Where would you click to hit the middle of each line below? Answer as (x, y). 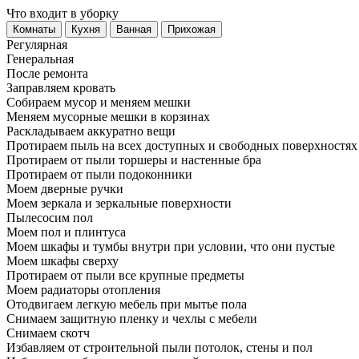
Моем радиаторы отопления (83, 290)
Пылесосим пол (50, 218)
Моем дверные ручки (65, 189)
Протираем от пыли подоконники (99, 174)
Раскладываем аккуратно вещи (91, 131)
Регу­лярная (37, 44)
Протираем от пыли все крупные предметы (125, 275)
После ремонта (47, 73)
